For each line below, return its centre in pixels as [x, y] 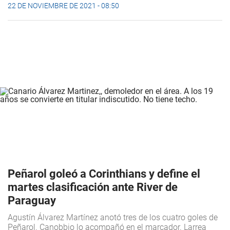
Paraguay [32, 201]
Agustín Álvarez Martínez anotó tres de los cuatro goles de [113, 218]
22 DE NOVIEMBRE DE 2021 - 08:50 [63, 6]
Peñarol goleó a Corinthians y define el [104, 174]
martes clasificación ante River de [93, 187]
